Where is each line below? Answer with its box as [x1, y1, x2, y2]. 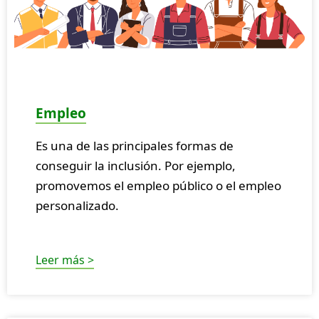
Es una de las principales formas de [36, 137, 234, 155]
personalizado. [36, 197, 119, 214]
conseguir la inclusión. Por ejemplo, [36, 157, 236, 174]
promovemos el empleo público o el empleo [36, 177, 281, 194]
